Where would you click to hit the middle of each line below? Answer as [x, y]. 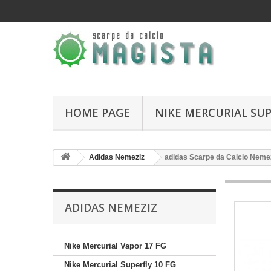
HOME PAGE [97, 113]
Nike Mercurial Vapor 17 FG [115, 246]
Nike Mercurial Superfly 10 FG [120, 265]
